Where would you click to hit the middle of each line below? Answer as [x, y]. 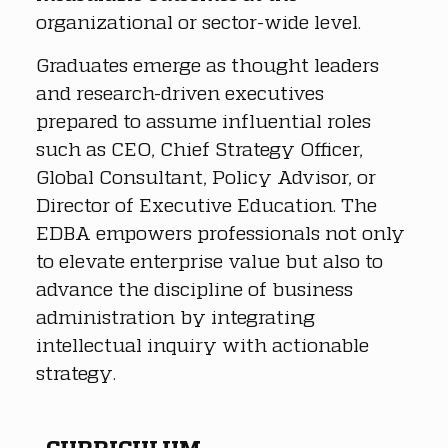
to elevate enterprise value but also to [212, 260]
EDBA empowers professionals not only [223, 232]
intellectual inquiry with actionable [205, 344]
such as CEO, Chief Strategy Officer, [202, 148]
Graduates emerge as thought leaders [210, 64]
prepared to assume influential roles [206, 120]
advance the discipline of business [197, 288]
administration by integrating [178, 316]
